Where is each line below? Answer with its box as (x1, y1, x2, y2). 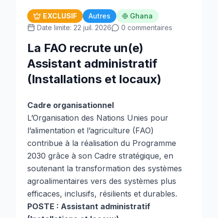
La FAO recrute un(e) (27, 41, 144, 55)
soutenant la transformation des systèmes (27, 163, 182, 173)
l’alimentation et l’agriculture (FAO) (27, 126, 154, 135)
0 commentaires (121, 23, 172, 32)
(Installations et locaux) (27, 72, 162, 86)
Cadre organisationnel (27, 100, 114, 110)
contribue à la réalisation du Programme (27, 138, 176, 148)
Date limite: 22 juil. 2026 (37, 23, 111, 32)
